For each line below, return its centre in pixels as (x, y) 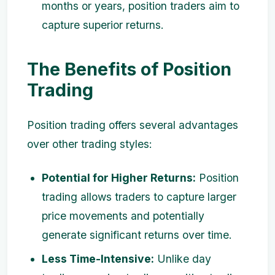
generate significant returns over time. (137, 235)
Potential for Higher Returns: (119, 178)
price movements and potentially (123, 216)
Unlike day (183, 259)
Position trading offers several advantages (133, 125)
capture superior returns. (103, 25)
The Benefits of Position (129, 69)
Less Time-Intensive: (98, 259)
